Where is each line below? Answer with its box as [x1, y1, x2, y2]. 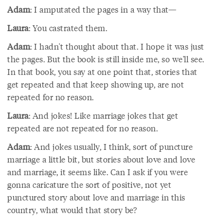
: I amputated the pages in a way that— [30, 3, 176, 15]
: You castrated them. [28, 22, 107, 34]
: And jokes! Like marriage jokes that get [28, 109, 178, 121]
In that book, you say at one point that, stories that [7, 66, 198, 77]
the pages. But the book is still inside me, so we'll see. [7, 53, 204, 65]
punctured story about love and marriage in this [7, 191, 185, 203]
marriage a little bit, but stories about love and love [7, 153, 195, 165]
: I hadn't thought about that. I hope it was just [30, 40, 204, 52]
